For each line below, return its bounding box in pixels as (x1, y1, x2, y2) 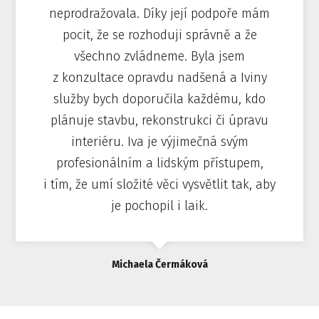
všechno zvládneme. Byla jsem (74, 48, 245, 64)
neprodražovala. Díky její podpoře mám (49, 5, 270, 21)
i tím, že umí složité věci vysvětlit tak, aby (43, 176, 276, 192)
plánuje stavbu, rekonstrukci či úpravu (51, 112, 268, 128)
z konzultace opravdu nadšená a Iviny (52, 69, 267, 85)
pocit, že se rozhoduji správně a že (62, 26, 257, 43)
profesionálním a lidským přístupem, (56, 155, 263, 171)
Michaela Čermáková (111, 258, 208, 271)
